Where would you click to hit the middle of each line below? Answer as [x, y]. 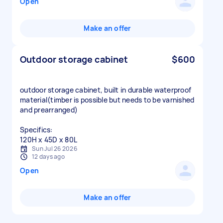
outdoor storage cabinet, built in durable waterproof [106, 90]
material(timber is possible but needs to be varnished [107, 100]
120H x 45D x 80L [49, 140]
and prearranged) [49, 110]
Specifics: [36, 130]
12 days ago [48, 157]
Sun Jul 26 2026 [55, 149]
